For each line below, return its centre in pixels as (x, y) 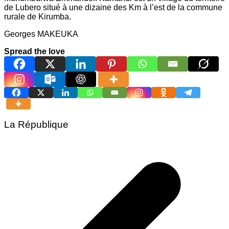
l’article (22, 175)
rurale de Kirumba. (38, 17)
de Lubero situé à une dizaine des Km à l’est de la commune (113, 8)
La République (36, 124)
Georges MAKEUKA (41, 34)
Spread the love (35, 52)
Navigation (32, 146)
